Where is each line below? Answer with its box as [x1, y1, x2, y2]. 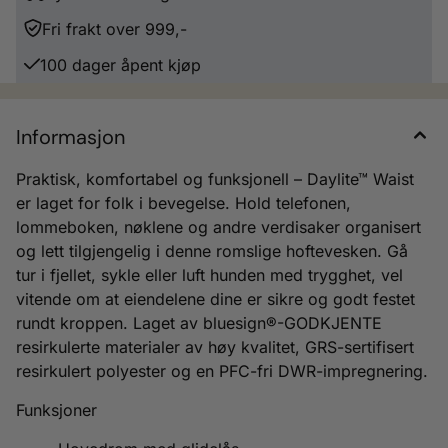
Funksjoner [16, 399, 97, 420]
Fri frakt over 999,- [42, 18, 187, 39]
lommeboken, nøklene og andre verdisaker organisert [16, 216, 421, 237]
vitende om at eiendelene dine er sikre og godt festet [16, 288, 415, 309]
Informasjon [16, 123, 125, 150]
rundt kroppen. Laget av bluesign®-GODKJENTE [16, 312, 382, 333]
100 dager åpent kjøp [39, 54, 201, 75]
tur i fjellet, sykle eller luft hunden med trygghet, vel [16, 264, 403, 285]
